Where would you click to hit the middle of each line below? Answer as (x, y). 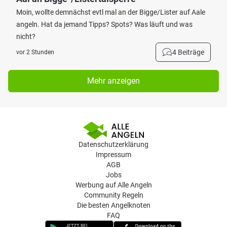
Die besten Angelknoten (113, 205)
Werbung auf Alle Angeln (113, 185)
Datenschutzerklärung (113, 144)
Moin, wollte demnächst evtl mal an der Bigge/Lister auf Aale (111, 12)
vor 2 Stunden (35, 52)
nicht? (26, 36)
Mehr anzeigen (113, 81)
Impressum (113, 155)
